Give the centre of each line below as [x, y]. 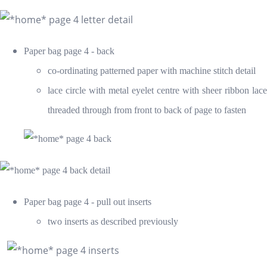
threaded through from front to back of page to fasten [147, 110]
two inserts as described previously [113, 221]
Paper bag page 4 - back [69, 51]
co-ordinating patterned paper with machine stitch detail [152, 70]
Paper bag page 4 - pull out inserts [88, 201]
